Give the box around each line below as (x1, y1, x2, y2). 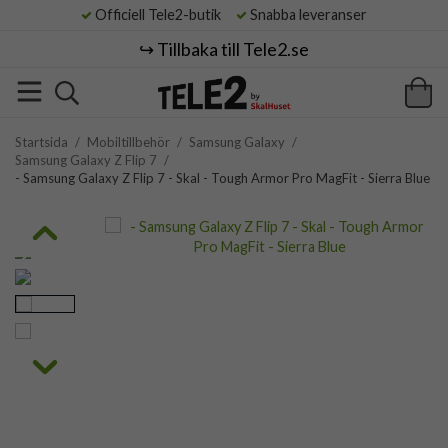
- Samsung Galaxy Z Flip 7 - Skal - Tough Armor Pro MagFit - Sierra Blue (15, 170, 430, 186)
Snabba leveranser (247, 6, 367, 23)
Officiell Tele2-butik (92, 6, 233, 23)
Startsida (15, 134, 68, 150)
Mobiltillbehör (87, 134, 170, 150)
